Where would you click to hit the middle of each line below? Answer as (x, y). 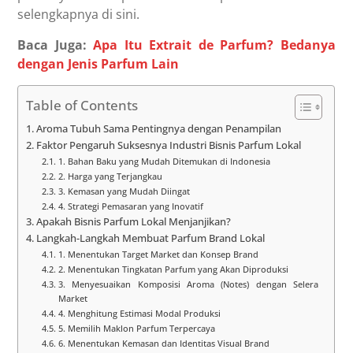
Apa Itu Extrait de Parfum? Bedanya (214, 45)
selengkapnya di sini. (79, 15)
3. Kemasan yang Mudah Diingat (124, 191)
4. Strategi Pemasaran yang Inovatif (130, 206)
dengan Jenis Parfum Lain (98, 64)
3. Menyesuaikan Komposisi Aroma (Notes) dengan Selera (188, 284)
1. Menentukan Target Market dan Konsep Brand (158, 255)
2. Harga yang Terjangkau (110, 176)
